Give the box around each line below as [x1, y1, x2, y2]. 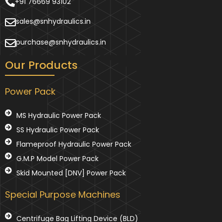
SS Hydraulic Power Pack [16, 125, 99, 135]
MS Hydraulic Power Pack [16, 111, 101, 121]
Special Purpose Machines [5, 188, 120, 201]
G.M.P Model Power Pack [16, 154, 99, 164]
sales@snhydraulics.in [16, 16, 91, 27]
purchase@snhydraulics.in [16, 37, 106, 48]
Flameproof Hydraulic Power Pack [16, 139, 131, 150]
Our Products [5, 57, 78, 73]
